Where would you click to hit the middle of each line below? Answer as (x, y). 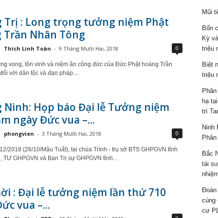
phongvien (19, 134)
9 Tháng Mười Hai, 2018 (88, 48)
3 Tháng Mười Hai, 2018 (71, 134)
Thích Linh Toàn (27, 48)
